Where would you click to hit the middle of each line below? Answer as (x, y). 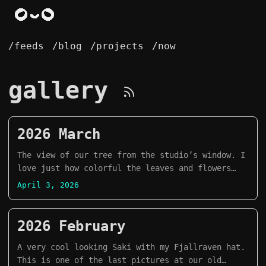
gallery (65, 90)
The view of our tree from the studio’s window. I (131, 155)
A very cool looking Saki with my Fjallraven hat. (131, 247)
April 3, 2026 (48, 185)
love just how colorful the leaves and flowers (124, 168)
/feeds (26, 46)
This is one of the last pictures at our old (119, 260)
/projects (117, 46)
